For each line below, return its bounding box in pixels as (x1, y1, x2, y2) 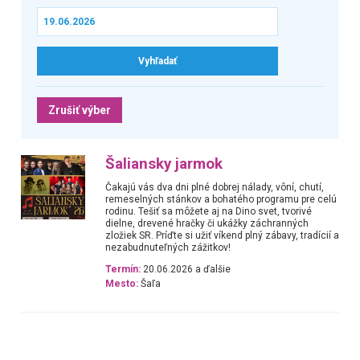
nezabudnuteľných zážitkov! (105, 241, 231, 253)
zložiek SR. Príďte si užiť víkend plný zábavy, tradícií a (105, 229, 340, 241)
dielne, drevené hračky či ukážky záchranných (105, 217, 309, 229)
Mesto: (105, 278, 139, 290)
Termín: (105, 264, 141, 276)
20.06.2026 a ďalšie (141, 264, 231, 276)
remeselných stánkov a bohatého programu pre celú (105, 193, 337, 205)
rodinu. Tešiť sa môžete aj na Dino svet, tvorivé (105, 205, 313, 217)
